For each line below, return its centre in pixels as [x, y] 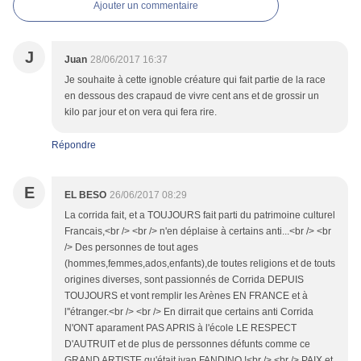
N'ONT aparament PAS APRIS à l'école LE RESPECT [180, 328]
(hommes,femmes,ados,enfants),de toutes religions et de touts [200, 263]
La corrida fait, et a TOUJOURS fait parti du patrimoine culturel [200, 215]
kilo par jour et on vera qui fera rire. [141, 112]
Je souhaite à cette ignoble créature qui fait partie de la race [195, 79]
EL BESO [85, 195]
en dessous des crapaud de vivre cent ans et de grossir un [192, 95]
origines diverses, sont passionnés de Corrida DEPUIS [184, 279]
